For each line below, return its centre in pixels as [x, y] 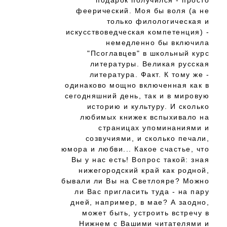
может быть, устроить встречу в [146, 213]
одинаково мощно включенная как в [137, 85]
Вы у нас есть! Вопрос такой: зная [140, 160]
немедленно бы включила [158, 43]
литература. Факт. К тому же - [149, 74]
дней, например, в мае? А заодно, [140, 202]
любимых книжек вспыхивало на [145, 117]
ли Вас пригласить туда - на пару [142, 192]
